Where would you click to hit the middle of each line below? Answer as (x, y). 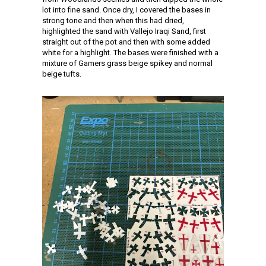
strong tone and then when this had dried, (113, 21)
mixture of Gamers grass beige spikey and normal (127, 64)
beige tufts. (62, 74)
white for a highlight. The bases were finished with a (130, 53)
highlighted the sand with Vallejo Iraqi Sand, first (124, 31)
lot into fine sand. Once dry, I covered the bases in (126, 10)
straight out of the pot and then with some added (126, 42)
